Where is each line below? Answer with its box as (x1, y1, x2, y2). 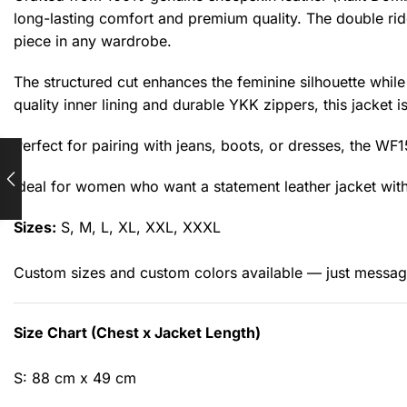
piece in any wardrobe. (14, 31, 172, 50)
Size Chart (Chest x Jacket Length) (14, 323, 261, 342)
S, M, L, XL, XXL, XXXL (56, 217, 221, 236)
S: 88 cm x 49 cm (14, 368, 136, 387)
